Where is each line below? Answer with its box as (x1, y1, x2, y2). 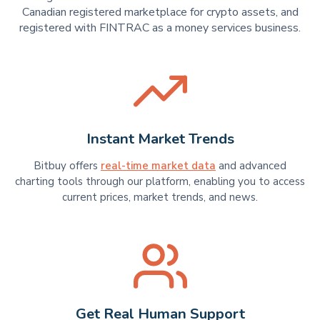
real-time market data (101, 159, 216, 174)
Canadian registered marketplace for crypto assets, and (21, 4, 299, 20)
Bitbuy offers (34, 159, 101, 174)
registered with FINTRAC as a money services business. (19, 19, 301, 36)
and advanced (216, 159, 286, 174)
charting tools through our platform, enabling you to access (15, 174, 305, 189)
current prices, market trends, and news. (62, 190, 258, 205)
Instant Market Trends (86, 129, 234, 149)
